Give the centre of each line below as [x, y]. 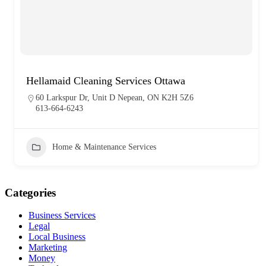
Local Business [57, 237]
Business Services [62, 216]
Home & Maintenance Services [104, 147]
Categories [30, 192]
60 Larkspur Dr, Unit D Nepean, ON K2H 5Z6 [115, 97]
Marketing [48, 248]
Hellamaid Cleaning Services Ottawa [106, 80]
